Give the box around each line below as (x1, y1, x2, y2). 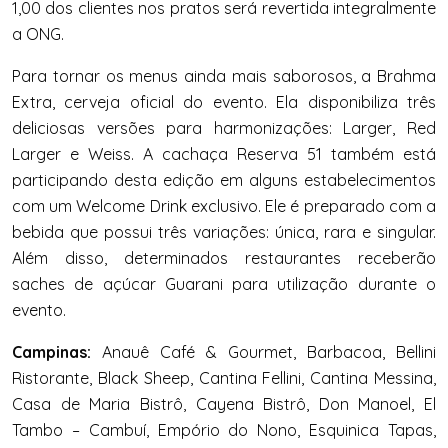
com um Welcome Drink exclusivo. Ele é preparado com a (12, 195, 436, 216)
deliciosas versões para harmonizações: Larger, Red (12, 117, 436, 138)
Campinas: (12, 341, 91, 362)
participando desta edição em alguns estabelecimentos (12, 169, 436, 190)
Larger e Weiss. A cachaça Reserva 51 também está (12, 143, 436, 164)
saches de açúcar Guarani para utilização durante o (12, 273, 436, 294)
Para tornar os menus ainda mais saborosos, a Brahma (12, 65, 436, 86)
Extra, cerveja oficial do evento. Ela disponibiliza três (12, 91, 436, 112)
